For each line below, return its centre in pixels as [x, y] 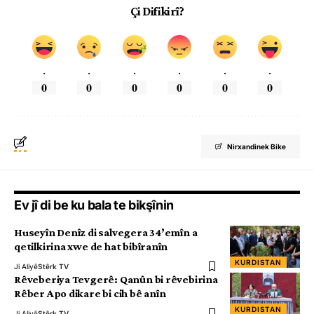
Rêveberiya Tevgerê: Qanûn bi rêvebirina [116, 280]
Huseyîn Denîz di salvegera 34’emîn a [106, 233]
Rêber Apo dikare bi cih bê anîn [90, 294]
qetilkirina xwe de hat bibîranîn [91, 247]
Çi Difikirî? [157, 12]
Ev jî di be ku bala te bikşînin [94, 205]
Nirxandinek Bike [257, 147]
